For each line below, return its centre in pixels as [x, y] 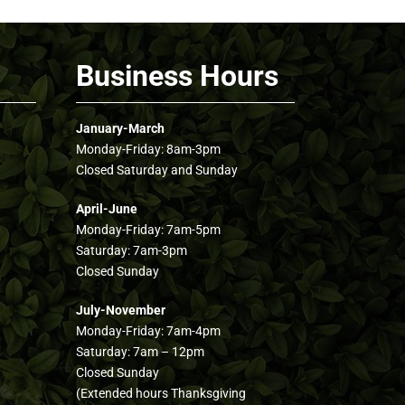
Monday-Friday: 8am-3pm [148, 149]
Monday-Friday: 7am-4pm [148, 331]
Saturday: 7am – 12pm [140, 352]
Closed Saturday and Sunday [156, 170]
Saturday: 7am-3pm [131, 250]
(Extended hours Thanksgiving [160, 393]
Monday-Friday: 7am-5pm [148, 230]
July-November [120, 310]
